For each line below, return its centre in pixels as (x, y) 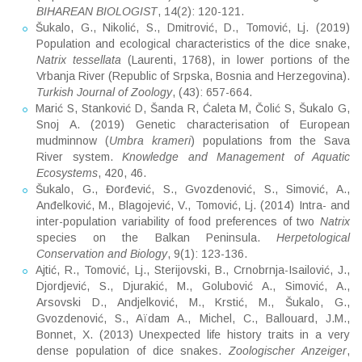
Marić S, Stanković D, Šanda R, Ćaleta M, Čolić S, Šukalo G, (193, 108)
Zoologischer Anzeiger (288, 350)
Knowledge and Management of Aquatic (236, 156)
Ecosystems (67, 173)
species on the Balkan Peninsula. (156, 237)
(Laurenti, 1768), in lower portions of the (235, 59)
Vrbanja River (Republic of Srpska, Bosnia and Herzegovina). (193, 76)
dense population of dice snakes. (133, 350)
